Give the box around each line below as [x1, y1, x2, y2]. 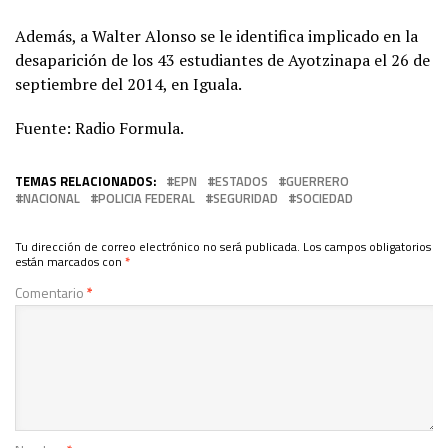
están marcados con [15, 251, 125, 271]
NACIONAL [23, 187, 80, 208]
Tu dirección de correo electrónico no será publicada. [15, 236, 300, 256]
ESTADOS [215, 170, 268, 191]
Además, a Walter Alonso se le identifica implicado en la [15, 24, 418, 47]
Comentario [15, 281, 87, 303]
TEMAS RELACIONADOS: [15, 170, 156, 191]
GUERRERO [286, 170, 349, 191]
